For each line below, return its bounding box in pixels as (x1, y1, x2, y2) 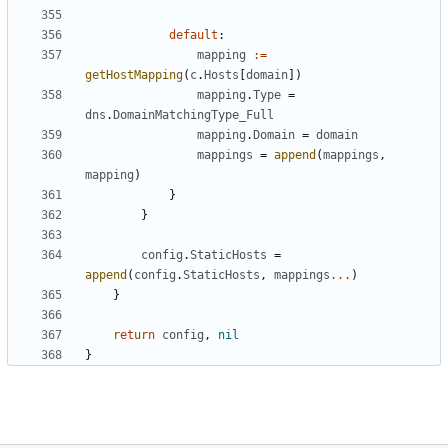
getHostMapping (85, 68, 183, 83)
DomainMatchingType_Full (113, 108, 274, 123)
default (169, 28, 218, 43)
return (113, 328, 155, 343)
